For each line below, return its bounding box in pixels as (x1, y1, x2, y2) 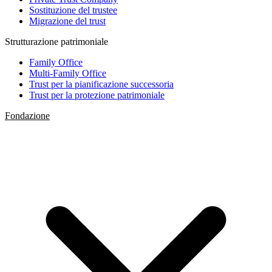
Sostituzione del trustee (29, 5, 117, 15)
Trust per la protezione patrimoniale (29, 90, 165, 100)
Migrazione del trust (29, 16, 106, 26)
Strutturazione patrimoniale (5, 36, 108, 47)
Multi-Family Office (29, 68, 106, 78)
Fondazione (5, 110, 50, 121)
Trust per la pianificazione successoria (29, 79, 174, 89)
